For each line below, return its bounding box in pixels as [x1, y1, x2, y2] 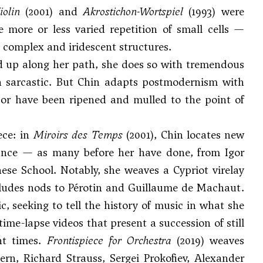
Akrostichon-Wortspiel [83, 4, 183, 19]
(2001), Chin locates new [123, 127, 245, 142]
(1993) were [183, 4, 245, 19]
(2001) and [19, 4, 83, 19]
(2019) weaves [171, 233, 244, 248]
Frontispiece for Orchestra [46, 233, 171, 248]
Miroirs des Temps [33, 127, 123, 142]
